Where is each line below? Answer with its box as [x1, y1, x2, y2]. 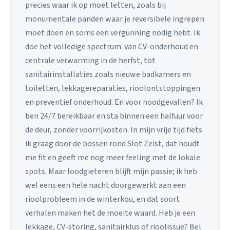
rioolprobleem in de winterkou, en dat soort [25, 193, 180, 205]
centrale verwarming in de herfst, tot [25, 54, 156, 66]
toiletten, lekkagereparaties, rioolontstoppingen [25, 82, 200, 94]
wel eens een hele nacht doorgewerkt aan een [25, 179, 186, 191]
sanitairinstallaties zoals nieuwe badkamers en [25, 68, 191, 80]
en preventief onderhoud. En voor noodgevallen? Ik [25, 96, 203, 108]
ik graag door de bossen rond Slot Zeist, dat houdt [25, 138, 200, 149]
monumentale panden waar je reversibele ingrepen [25, 13, 204, 25]
